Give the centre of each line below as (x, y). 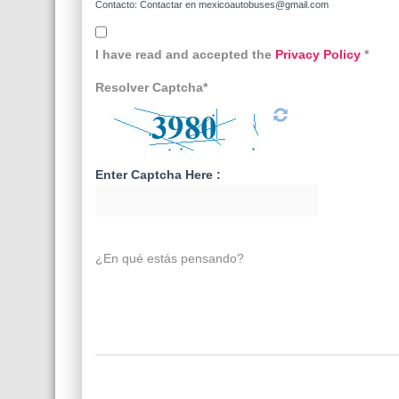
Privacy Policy (320, 54)
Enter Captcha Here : (158, 175)
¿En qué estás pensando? (170, 258)
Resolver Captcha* (151, 87)
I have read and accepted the (185, 54)
